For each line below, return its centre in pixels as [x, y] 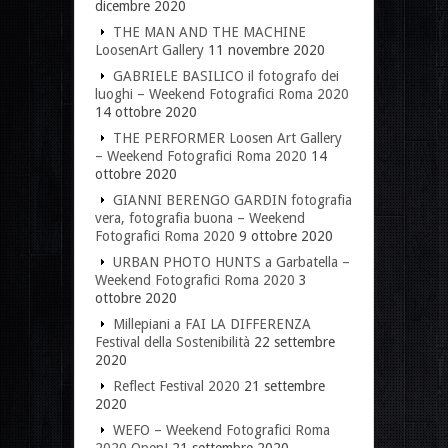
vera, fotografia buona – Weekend [200, 217]
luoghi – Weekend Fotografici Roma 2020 [222, 93]
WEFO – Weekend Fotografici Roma [221, 429]
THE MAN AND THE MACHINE [209, 31]
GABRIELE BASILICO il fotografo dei [226, 75]
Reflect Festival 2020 [176, 385]
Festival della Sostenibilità [172, 341]
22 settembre [294, 341]
